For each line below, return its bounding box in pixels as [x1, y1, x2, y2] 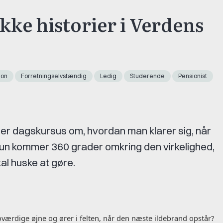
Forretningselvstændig [21, 72, 87, 80]
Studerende [130, 72, 165, 80]
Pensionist [178, 72, 207, 80]
